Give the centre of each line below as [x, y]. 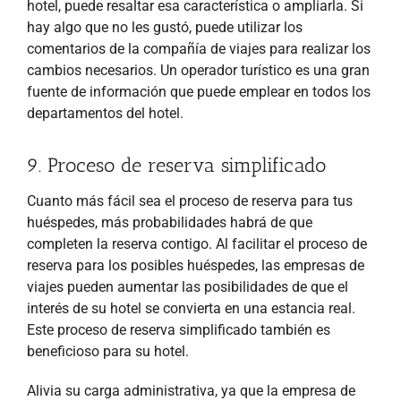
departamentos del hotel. [105, 113]
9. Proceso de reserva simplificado [176, 165]
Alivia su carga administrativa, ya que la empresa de [191, 390]
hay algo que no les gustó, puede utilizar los [165, 27]
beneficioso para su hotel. [108, 351]
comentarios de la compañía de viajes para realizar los [199, 48]
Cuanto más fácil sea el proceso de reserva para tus [190, 200]
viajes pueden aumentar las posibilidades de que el [188, 286]
